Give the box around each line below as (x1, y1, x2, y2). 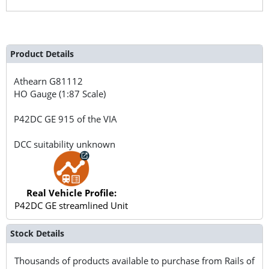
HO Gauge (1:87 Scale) (14, 87, 106, 100)
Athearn (14, 74, 50, 87)
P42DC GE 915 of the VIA (14, 112, 118, 125)
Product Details (10, 47, 74, 59)
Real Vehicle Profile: (26, 186, 116, 199)
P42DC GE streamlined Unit (14, 199, 128, 211)
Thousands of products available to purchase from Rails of (14, 254, 255, 267)
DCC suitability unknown (14, 138, 116, 150)
